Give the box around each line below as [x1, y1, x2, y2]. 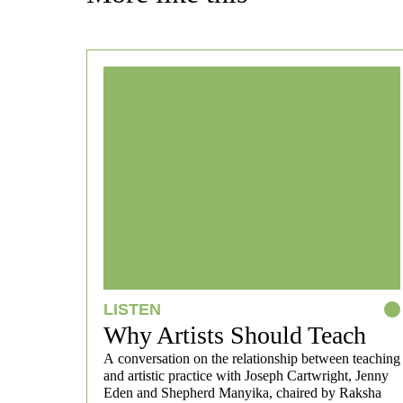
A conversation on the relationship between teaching [103, 350, 400, 366]
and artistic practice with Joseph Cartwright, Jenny [103, 367, 389, 383]
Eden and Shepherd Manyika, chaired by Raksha [103, 384, 381, 400]
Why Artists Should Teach [103, 320, 366, 349]
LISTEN [103, 300, 161, 318]
